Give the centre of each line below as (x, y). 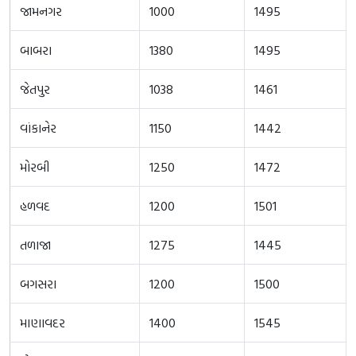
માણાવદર (43, 322)
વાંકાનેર (38, 128)
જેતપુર (35, 89)
